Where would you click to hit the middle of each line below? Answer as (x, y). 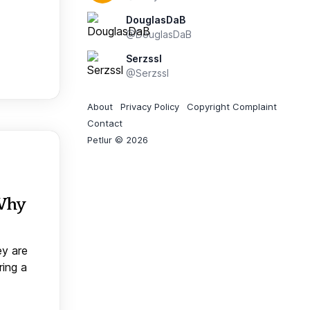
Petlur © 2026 (118, 140)
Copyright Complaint (232, 107)
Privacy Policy (150, 107)
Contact (105, 123)
